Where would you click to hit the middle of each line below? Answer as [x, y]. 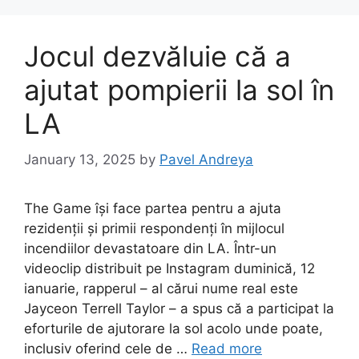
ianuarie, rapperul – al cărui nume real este [161, 288]
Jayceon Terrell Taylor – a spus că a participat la [179, 308]
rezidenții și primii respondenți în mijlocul [154, 228]
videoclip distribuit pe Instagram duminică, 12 [169, 268]
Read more [227, 348]
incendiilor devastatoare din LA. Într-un [150, 248]
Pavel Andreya [206, 159]
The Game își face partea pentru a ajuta [153, 208]
